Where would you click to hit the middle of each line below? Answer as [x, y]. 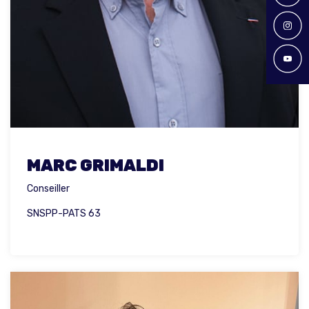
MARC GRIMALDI [96, 166]
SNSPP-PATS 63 [64, 214]
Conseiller [48, 189]
